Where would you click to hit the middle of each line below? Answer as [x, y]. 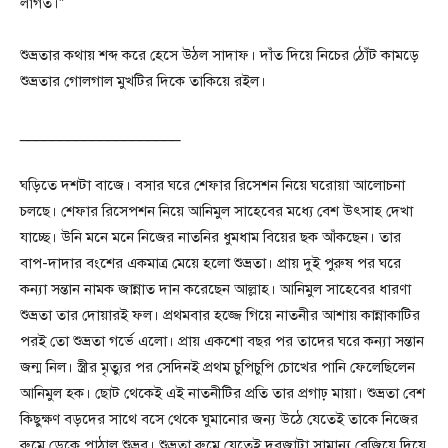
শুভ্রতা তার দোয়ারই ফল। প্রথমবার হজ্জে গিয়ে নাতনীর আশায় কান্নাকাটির [220, 315]
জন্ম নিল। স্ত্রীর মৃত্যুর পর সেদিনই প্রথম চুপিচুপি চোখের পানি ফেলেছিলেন [217, 367]
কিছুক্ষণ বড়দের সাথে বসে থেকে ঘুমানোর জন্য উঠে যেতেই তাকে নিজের [219, 419]
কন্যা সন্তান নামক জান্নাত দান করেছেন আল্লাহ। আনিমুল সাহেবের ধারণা [215, 289]
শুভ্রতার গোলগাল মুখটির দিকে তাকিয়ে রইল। [143, 81]
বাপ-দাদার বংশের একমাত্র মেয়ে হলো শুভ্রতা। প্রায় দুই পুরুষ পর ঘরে [210, 263]
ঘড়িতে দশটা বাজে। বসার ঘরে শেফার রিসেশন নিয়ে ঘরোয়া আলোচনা [212, 185]
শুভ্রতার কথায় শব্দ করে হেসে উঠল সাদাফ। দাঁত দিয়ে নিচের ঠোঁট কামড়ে [219, 55]
